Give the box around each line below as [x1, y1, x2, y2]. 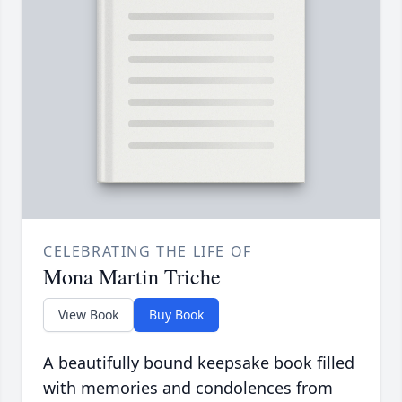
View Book [58, 305, 118, 323]
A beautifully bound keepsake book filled [43, 351, 354, 373]
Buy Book [149, 305, 204, 323]
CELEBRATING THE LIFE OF [43, 240, 252, 261]
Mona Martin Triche [43, 261, 221, 291]
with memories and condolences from [43, 376, 333, 398]
